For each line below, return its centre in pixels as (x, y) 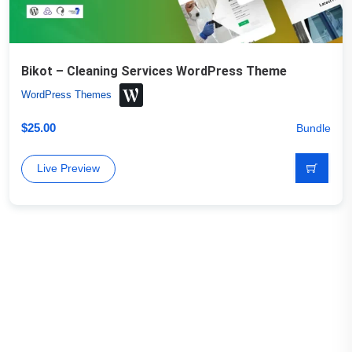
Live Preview (68, 168)
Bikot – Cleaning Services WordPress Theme (154, 71)
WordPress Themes (66, 95)
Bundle (313, 128)
